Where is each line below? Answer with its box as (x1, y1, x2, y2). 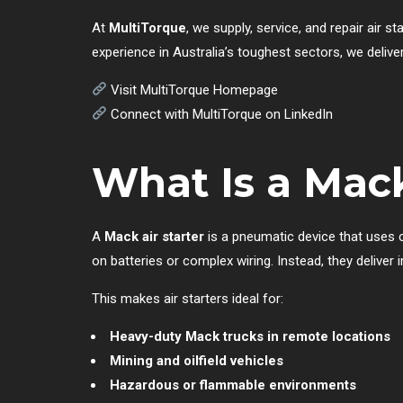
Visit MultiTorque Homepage (111, 81, 279, 98)
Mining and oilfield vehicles (110, 352, 283, 369)
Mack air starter (104, 228, 204, 245)
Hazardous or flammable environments (110, 376, 356, 393)
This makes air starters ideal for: (92, 290, 283, 307)
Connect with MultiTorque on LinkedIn (111, 105, 334, 122)
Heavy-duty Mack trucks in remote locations (110, 327, 390, 345)
